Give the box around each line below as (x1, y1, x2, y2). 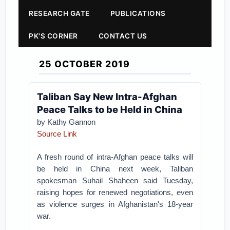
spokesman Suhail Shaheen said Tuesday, (37, 176, 193, 185)
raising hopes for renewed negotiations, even (37, 188, 193, 197)
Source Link (37, 129, 78, 138)
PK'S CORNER (29, 32, 78, 40)
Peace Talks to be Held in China (37, 104, 183, 115)
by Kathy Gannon (37, 118, 98, 126)
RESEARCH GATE (29, 9, 90, 17)
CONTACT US (98, 32, 147, 40)
